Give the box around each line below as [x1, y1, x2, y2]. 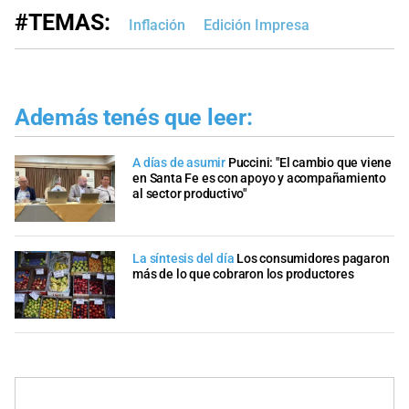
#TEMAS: [15, 9, 110, 37]
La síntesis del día [132, 251, 235, 267]
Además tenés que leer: [15, 104, 253, 131]
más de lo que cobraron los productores [132, 267, 354, 283]
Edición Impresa [204, 16, 309, 35]
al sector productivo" [132, 185, 246, 202]
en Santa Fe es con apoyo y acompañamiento [132, 170, 386, 186]
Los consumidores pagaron [236, 251, 390, 267]
